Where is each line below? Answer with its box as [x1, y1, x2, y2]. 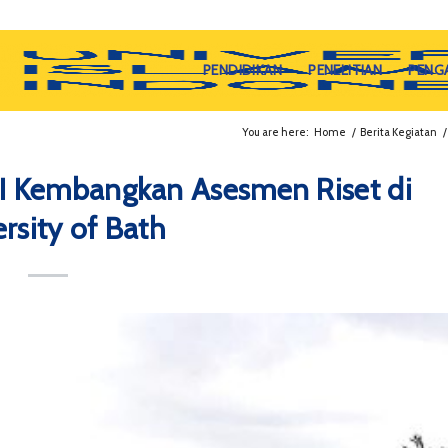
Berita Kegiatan [360, 125, 437, 139]
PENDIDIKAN [202, 61, 283, 79]
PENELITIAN [308, 61, 383, 79]
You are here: [242, 125, 308, 139]
